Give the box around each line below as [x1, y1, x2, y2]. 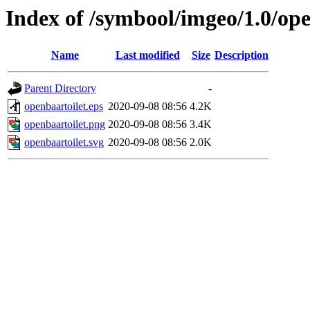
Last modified [115, 49, 180, 62]
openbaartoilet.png [24, 118, 105, 131]
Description [215, 49, 268, 62]
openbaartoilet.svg [24, 136, 104, 149]
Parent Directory [24, 82, 96, 95]
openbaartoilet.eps [24, 100, 103, 113]
